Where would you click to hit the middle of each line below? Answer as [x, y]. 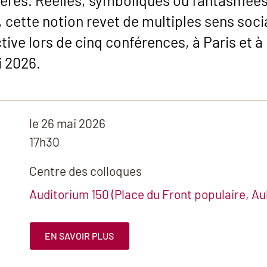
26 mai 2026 [72, 123]
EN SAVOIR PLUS [80, 235]
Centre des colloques [85, 171]
